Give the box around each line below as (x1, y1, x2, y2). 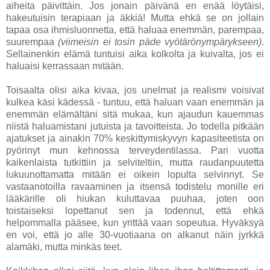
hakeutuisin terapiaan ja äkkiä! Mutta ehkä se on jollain (6, 13, 264, 24)
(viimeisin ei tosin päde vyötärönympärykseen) (58, 37, 262, 48)
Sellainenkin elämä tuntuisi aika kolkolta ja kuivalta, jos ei (6, 49, 264, 60)
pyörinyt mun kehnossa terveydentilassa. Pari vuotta (6, 145, 264, 156)
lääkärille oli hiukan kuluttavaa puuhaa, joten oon (6, 193, 264, 204)
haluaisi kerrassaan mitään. (6, 61, 124, 72)
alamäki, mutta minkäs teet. (6, 242, 122, 253)
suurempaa (6, 37, 58, 48)
